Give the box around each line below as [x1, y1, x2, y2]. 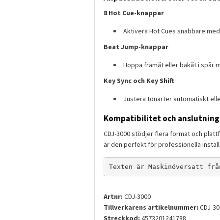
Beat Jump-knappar [104, 42, 168, 52]
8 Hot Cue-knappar [104, 8, 164, 18]
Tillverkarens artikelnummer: [104, 203, 198, 212]
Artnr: [104, 192, 123, 201]
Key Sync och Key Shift [104, 76, 174, 85]
